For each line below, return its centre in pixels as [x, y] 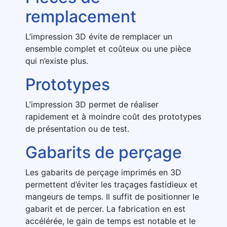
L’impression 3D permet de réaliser [92, 104]
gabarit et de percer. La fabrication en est [105, 209]
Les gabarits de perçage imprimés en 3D [103, 172]
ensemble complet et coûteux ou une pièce [108, 49]
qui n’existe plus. [57, 61]
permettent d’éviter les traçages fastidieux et [111, 184]
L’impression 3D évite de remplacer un [99, 36]
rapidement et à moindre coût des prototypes [113, 117]
